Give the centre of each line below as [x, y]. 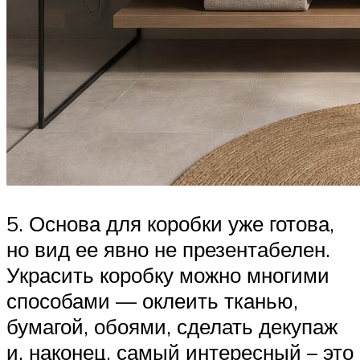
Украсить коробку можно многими [168, 275]
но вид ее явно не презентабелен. [168, 250]
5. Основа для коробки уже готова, [170, 224]
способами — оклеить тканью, [152, 301]
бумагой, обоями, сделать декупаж [172, 327]
